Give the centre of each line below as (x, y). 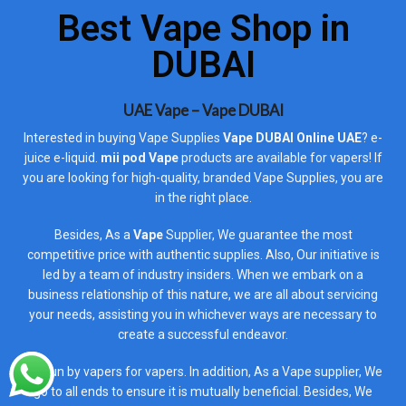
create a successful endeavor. (203, 335)
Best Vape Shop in (203, 29)
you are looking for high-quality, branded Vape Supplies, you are (203, 178)
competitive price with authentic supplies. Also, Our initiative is (203, 255)
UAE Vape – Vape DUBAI (203, 111)
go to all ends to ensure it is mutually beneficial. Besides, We (203, 391)
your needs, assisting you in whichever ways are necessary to (203, 315)
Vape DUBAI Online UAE (292, 138)
